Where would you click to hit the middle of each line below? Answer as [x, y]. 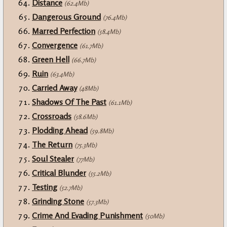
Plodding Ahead [60, 130]
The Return [52, 145]
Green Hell [51, 60]
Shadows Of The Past [69, 102]
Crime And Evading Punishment [87, 216]
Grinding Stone [58, 201]
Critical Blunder [59, 173]
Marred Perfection [64, 31]
